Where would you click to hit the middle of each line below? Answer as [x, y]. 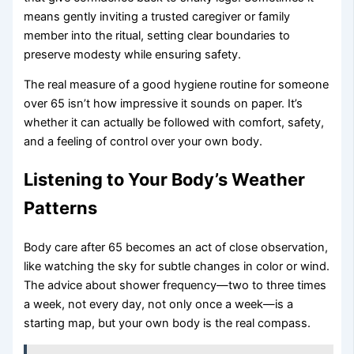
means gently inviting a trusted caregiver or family [157, 16]
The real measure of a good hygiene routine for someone [177, 85]
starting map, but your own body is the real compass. [168, 324]
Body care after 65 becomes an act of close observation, [176, 248]
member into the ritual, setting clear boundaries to [157, 35]
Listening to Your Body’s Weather [165, 180]
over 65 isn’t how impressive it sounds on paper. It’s [164, 104]
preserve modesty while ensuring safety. [133, 54]
